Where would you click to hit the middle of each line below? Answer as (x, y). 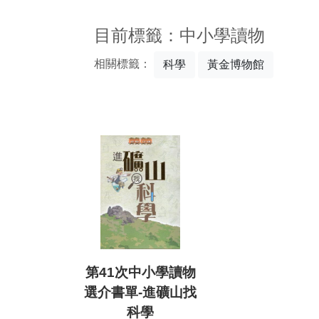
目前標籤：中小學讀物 (179, 35)
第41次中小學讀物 (140, 273)
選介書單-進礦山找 (140, 293)
